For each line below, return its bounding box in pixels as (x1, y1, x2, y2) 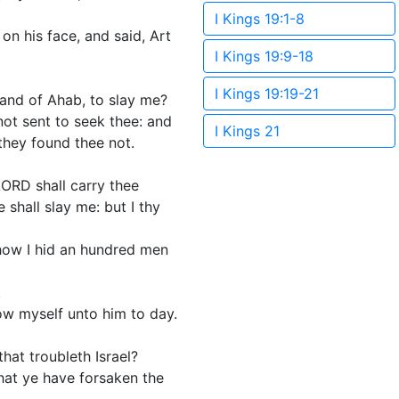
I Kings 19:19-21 (215, 85, 319, 102)
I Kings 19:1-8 (215, 10, 305, 28)
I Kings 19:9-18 (215, 47, 313, 65)
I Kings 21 (215, 122, 280, 140)
